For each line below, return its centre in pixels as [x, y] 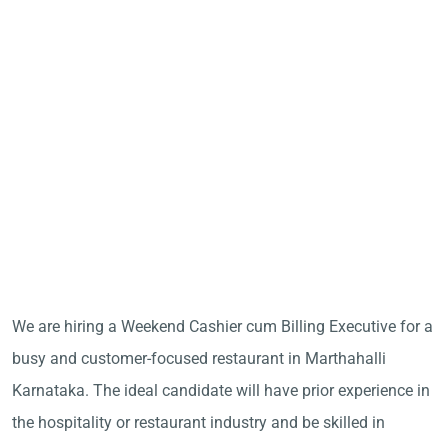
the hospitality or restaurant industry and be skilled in [198, 422]
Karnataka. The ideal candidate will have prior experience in [221, 390]
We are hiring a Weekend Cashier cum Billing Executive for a [222, 326]
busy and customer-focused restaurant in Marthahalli [199, 358]
